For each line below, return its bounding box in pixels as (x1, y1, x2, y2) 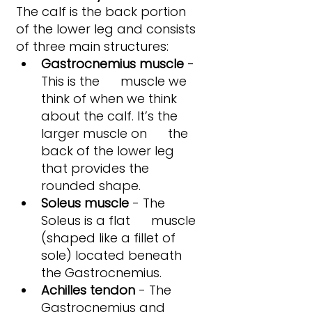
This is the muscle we (41, 72, 190, 91)
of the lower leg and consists (16, 20, 199, 38)
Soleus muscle (41, 194, 129, 212)
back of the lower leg (41, 142, 178, 160)
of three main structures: (16, 38, 169, 56)
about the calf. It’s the (41, 107, 181, 125)
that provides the (41, 159, 153, 178)
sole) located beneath (41, 247, 185, 265)
